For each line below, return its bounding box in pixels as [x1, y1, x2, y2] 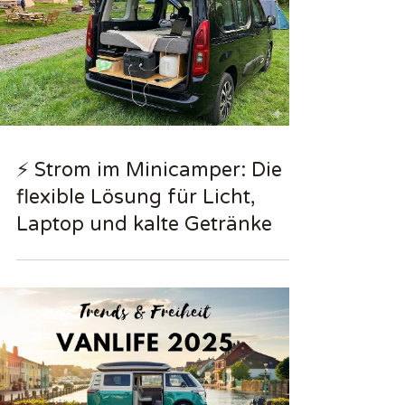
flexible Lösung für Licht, [16, 184, 256, 209]
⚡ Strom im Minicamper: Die [16, 157, 282, 182]
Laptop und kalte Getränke [16, 212, 272, 236]
